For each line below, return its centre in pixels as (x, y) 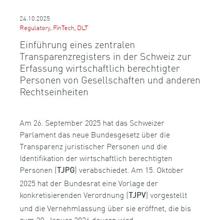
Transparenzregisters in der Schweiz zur (105, 56)
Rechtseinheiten (54, 91)
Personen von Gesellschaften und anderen (110, 79)
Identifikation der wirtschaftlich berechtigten (96, 158)
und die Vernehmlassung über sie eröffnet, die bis (105, 208)
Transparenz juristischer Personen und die (93, 146)
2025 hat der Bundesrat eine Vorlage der (89, 183)
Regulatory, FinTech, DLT (54, 27)
